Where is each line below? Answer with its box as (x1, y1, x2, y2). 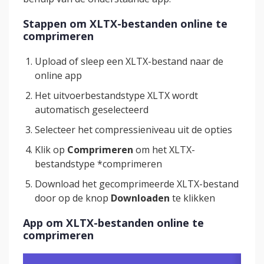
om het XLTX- (133, 143, 195, 156)
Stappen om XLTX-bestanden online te (23, 16, 227, 31)
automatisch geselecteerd (35, 103, 148, 116)
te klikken (170, 192, 215, 204)
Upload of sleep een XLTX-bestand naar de (35, 55, 223, 68)
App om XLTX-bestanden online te (23, 216, 204, 230)
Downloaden (111, 192, 170, 204)
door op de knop (35, 192, 111, 204)
